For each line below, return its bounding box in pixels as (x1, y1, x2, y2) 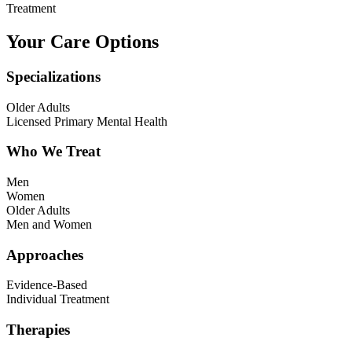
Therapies (6, 321, 70, 339)
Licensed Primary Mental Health (6, 114, 167, 128)
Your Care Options (6, 31, 159, 52)
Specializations (6, 68, 101, 85)
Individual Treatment (6, 292, 109, 306)
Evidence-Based (6, 278, 87, 292)
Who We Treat (6, 143, 101, 160)
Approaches (6, 246, 83, 263)
